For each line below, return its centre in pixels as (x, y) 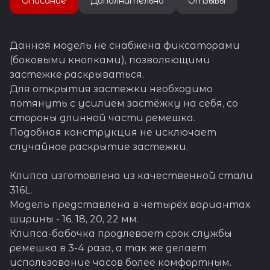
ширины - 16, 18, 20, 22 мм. (74, 219)
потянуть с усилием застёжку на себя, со (124, 103)
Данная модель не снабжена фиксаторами (125, 45)
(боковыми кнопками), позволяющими (110, 60)
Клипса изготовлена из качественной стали (131, 175)
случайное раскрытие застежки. (99, 146)
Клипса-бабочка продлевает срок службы (121, 233)
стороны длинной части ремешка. (102, 118)
